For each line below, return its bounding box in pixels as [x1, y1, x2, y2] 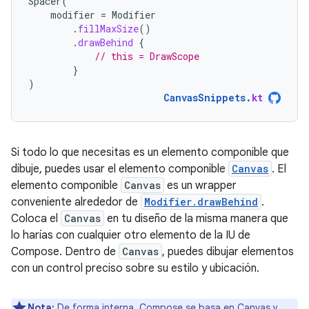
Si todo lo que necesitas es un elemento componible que [11, 146, 289, 159]
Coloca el [11, 212, 61, 226]
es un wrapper [164, 179, 237, 192]
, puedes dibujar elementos [162, 245, 294, 259]
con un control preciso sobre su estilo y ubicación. [11, 261, 259, 275]
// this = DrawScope [94, 50, 199, 63]
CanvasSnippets [163, 91, 246, 104]
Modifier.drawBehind [144, 195, 258, 208]
